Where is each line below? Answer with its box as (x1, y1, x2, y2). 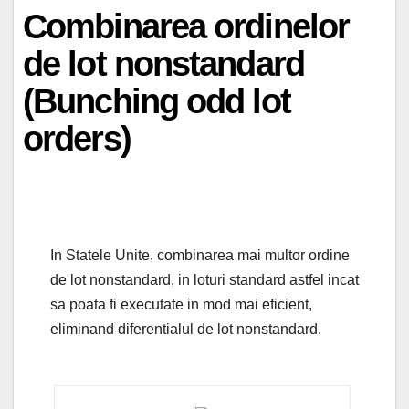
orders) (23, 120, 131, 159)
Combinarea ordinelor (23, 7, 350, 47)
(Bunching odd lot (23, 82, 290, 121)
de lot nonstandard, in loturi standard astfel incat (50, 271, 359, 288)
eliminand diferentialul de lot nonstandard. (50, 320, 321, 337)
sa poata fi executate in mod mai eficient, (50, 296, 312, 312)
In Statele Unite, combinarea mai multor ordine (50, 246, 350, 263)
